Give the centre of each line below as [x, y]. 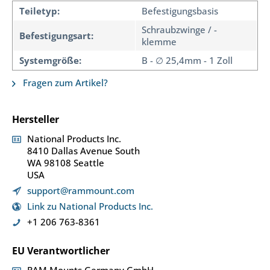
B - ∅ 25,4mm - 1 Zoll [187, 60]
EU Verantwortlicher [61, 251]
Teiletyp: [39, 11]
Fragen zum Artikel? [64, 83]
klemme [159, 42]
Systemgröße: [50, 60]
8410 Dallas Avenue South [83, 151]
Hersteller [36, 119]
